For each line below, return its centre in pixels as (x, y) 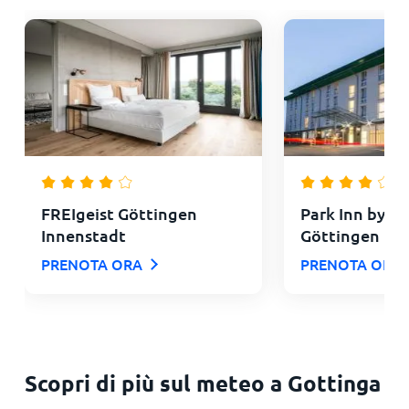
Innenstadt (83, 235)
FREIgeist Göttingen (119, 213)
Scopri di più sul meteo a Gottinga (202, 383)
